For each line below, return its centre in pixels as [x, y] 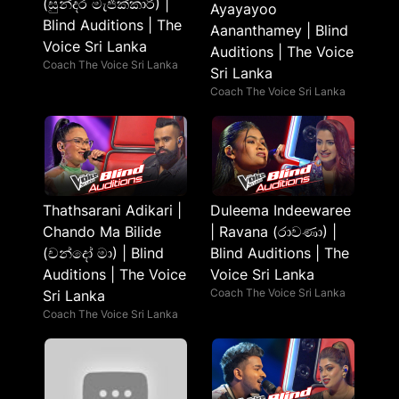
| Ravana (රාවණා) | [273, 232]
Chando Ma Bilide [102, 232]
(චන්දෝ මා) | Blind [103, 253]
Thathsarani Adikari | [112, 210]
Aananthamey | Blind [279, 30]
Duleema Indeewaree [281, 210]
